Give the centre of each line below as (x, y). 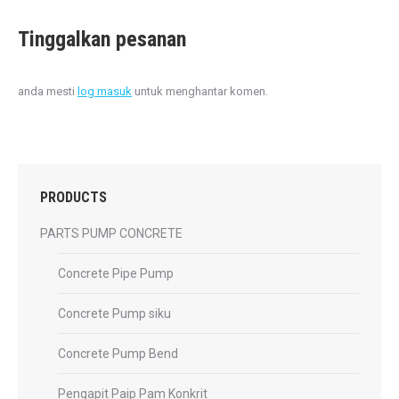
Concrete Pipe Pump (116, 274)
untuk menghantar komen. (200, 92)
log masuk (105, 92)
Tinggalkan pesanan (102, 40)
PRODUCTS (73, 198)
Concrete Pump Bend (118, 354)
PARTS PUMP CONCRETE (111, 234)
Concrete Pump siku (114, 314)
